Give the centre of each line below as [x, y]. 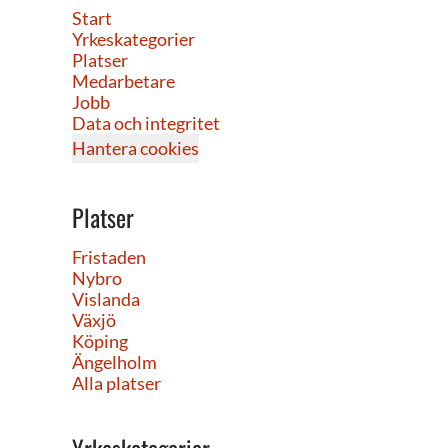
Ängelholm [114, 362]
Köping [100, 341]
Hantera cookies [135, 148]
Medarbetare [123, 81]
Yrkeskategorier [133, 39]
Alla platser [116, 383]
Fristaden [109, 257]
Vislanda [106, 299]
